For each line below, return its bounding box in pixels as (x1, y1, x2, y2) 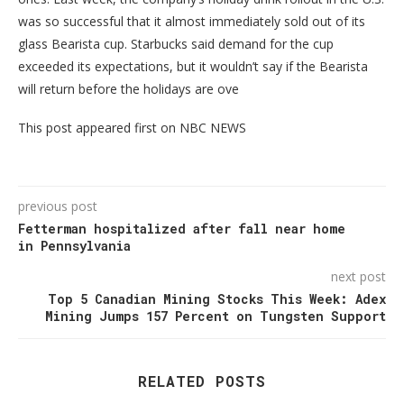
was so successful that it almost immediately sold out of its (18, 13, 365, 31)
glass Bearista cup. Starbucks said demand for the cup (18, 35, 334, 53)
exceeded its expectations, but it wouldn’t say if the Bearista (18, 58, 368, 76)
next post (331, 268, 386, 286)
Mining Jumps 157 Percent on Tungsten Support (45, 308, 386, 326)
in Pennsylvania (18, 237, 131, 255)
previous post (18, 197, 97, 216)
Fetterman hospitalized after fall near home (18, 220, 345, 238)
